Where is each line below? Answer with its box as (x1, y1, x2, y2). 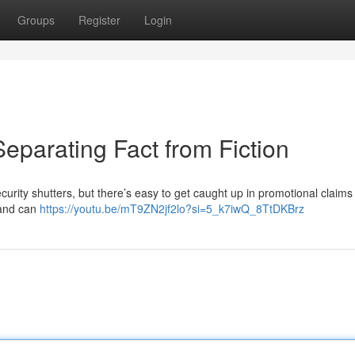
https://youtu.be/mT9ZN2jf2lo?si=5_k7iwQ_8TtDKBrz (40, 200, 304, 216)
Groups (17, 12, 55, 28)
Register (78, 12, 120, 28)
